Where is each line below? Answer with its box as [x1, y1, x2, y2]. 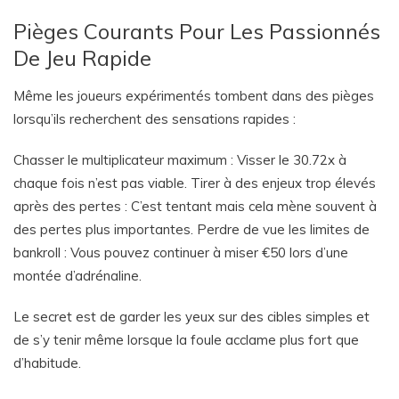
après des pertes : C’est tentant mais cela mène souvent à [13, 198, 377, 215]
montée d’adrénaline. [13, 267, 142, 284]
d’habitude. [13, 354, 81, 371]
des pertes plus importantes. [13, 221, 197, 238]
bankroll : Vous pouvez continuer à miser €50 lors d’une [13, 244, 348, 261]
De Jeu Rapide [13, 45, 151, 71]
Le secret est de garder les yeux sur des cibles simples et [13, 308, 370, 325]
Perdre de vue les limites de [197, 221, 370, 238]
